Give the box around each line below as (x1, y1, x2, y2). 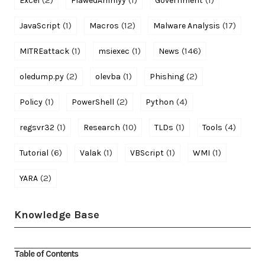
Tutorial (20, 147, 49, 158)
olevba (95, 71, 121, 82)
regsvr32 (20, 122, 54, 132)
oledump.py (20, 71, 64, 82)
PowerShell (72, 96, 114, 107)
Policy (20, 96, 43, 107)
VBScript (130, 147, 164, 158)
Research (83, 122, 120, 132)
